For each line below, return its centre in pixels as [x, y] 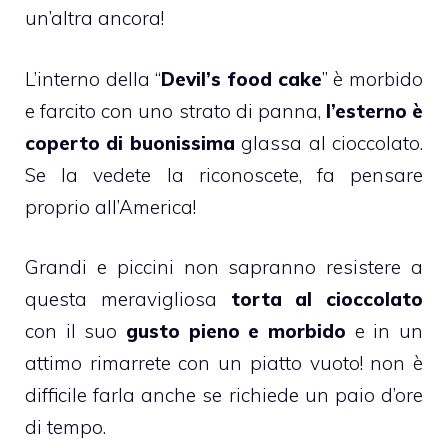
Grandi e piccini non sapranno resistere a [224, 267]
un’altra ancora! [94, 18]
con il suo [75, 331]
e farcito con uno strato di [141, 110]
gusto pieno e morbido [236, 331]
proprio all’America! [110, 206]
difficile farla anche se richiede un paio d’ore [224, 395]
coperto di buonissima [130, 142]
